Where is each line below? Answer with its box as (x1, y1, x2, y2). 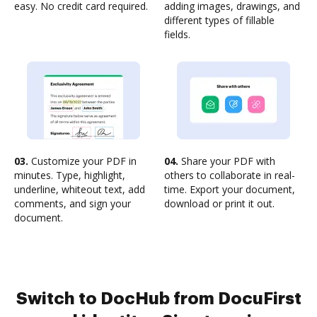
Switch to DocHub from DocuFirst (16, 290, 301, 307)
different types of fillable (164, 13, 275, 27)
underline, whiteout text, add (14, 183, 145, 196)
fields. (164, 28, 190, 41)
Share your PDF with (178, 154, 275, 168)
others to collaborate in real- (164, 168, 295, 182)
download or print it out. (164, 197, 275, 210)
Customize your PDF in (28, 154, 137, 168)
